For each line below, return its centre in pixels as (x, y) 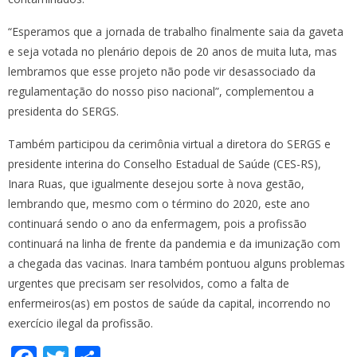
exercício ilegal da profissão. (80, 323)
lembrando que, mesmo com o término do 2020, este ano (159, 204)
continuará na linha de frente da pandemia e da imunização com (174, 243)
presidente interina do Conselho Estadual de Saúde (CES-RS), (165, 164)
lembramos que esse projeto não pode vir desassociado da (162, 71)
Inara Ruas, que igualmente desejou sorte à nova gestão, (156, 184)
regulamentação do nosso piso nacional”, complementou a (161, 91)
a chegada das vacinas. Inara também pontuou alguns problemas (177, 263)
